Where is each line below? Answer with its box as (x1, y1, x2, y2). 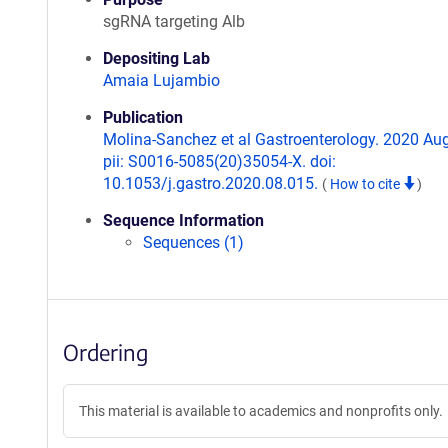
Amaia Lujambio (103, 71, 220, 90)
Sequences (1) (143, 233, 244, 252)
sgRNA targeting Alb (103, 12, 245, 31)
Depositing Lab (103, 49, 210, 68)
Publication (103, 108, 183, 127)
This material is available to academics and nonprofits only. (79, 403, 443, 419)
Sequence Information (103, 211, 264, 230)
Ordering (63, 338, 148, 366)
